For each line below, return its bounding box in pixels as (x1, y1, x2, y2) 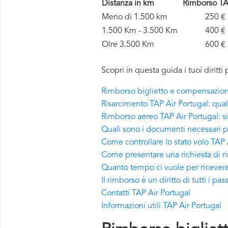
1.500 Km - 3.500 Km (102, 27, 182, 35)
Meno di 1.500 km (102, 13, 167, 21)
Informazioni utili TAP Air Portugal (101, 202, 221, 210)
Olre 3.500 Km (102, 41, 154, 49)
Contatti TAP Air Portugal (101, 189, 190, 197)
